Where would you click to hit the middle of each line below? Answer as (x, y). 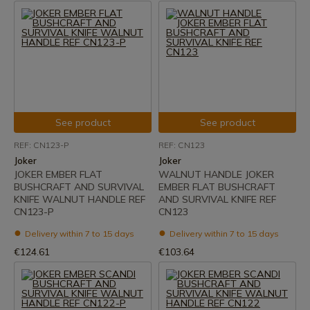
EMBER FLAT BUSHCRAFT (217, 187)
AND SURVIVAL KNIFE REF (217, 199)
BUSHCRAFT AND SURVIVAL (79, 187)
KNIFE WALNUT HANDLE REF (80, 199)
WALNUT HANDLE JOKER (216, 174)
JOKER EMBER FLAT (58, 174)
